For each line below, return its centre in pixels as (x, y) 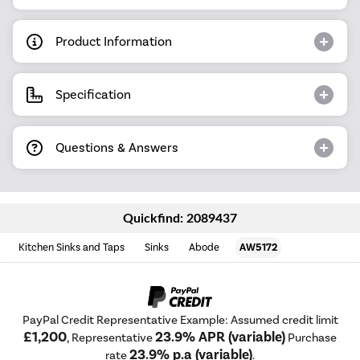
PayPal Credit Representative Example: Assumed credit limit (180, 320)
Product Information (114, 41)
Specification (93, 94)
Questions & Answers (117, 147)
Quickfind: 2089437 (180, 218)
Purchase (311, 338)
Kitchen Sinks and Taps (72, 247)
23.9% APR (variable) (220, 337)
